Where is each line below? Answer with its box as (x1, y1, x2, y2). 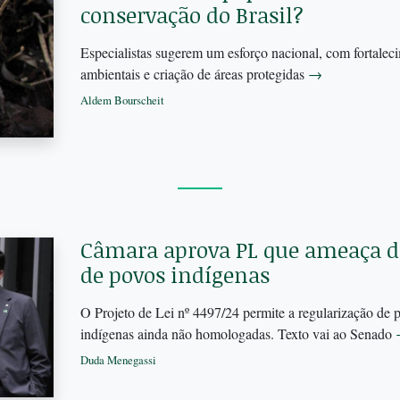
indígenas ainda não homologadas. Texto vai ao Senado (79, 324, 396, 344)
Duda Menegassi (79, 352, 156, 369)
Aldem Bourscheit (79, 92, 164, 109)
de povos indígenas (79, 260, 270, 290)
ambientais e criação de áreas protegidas (79, 64, 308, 84)
